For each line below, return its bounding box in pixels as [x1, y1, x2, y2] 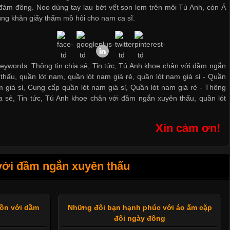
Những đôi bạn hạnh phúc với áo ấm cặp [67, 203, 212, 212]
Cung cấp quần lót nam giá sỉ [28, 83, 126, 92]
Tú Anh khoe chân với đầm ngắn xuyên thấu [45, 94, 195, 103]
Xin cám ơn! [156, 122, 221, 135]
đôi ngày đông [114, 214, 166, 223]
